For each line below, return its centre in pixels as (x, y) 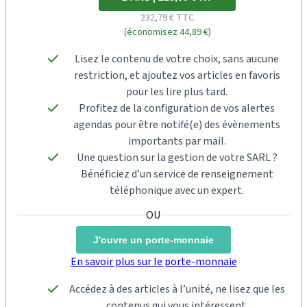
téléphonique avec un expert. (177, 191)
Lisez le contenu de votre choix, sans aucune (177, 59)
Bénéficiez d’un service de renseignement (177, 174)
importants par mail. (177, 141)
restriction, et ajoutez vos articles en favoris (177, 75)
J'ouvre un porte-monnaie (153, 240)
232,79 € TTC (167, 18)
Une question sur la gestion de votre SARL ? (177, 158)
